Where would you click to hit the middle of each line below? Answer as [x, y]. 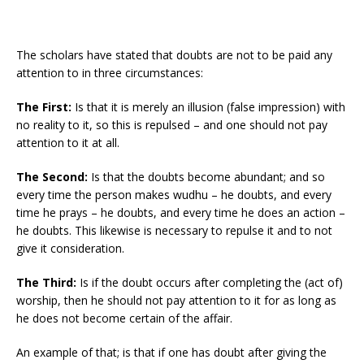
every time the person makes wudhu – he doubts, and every [174, 194]
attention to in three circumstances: [110, 72]
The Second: [52, 176]
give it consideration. [70, 248]
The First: [45, 106]
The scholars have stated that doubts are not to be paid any [174, 54]
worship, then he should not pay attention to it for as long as [176, 300]
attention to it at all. [68, 142]
